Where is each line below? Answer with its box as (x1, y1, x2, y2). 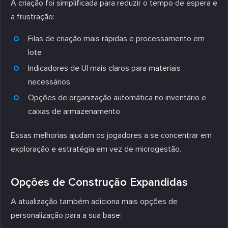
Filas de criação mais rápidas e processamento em (28, 33, 205, 44)
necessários (28, 76, 70, 87)
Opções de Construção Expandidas (11, 175, 188, 189)
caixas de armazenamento (28, 106, 120, 117)
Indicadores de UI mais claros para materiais (28, 63, 181, 73)
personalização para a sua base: (11, 210, 122, 220)
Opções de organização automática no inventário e (28, 92, 206, 103)
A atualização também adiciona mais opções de (11, 196, 178, 207)
